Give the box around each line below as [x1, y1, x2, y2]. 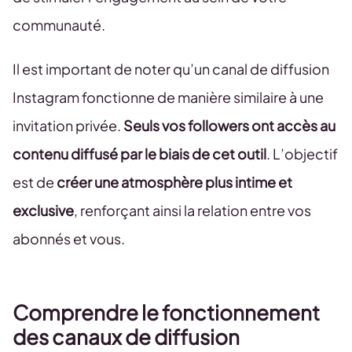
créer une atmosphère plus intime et [57, 172, 292, 191]
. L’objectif [266, 144, 338, 163]
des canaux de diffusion [13, 323, 240, 350]
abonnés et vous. [13, 229, 125, 247]
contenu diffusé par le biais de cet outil [13, 144, 266, 163]
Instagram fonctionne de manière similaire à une [13, 87, 324, 106]
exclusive [13, 200, 74, 219]
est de [13, 172, 57, 191]
